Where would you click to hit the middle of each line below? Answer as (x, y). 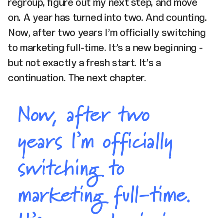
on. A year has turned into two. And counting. (108, 17)
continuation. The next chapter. (77, 77)
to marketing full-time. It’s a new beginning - (105, 47)
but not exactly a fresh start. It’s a (84, 62)
